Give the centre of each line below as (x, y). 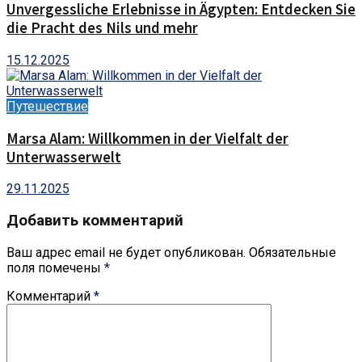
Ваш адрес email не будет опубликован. (126, 252)
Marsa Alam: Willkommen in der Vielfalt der (147, 138)
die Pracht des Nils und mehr (102, 28)
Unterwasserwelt (64, 157)
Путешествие (47, 106)
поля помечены (55, 267)
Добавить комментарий (95, 220)
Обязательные (293, 252)
